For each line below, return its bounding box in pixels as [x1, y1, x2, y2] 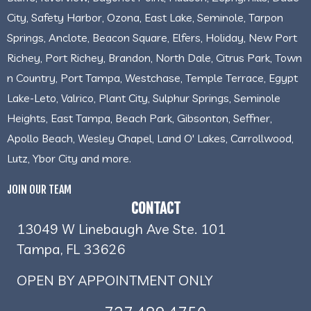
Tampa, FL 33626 [17, 239, 125, 258]
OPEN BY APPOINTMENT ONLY [17, 271, 212, 289]
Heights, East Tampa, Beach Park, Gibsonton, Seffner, [7, 110, 272, 125]
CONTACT [131, 199, 180, 217]
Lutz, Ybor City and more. [7, 151, 131, 165]
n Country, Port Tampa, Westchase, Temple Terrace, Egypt [7, 70, 298, 85]
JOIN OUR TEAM [7, 182, 72, 196]
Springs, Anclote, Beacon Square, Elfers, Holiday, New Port [7, 30, 297, 44]
